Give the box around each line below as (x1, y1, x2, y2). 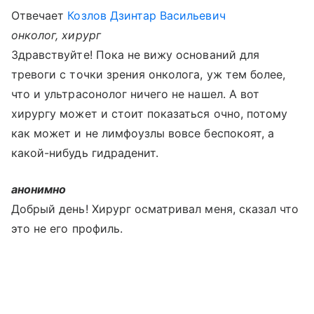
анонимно (11, 182, 67, 196)
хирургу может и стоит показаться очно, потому (11, 107, 288, 121)
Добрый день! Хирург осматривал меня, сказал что (11, 202, 299, 216)
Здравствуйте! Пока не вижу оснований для (11, 48, 259, 62)
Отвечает (11, 8, 68, 22)
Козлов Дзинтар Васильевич (67, 8, 226, 22)
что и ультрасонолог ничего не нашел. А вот (11, 87, 260, 101)
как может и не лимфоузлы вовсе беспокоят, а (11, 126, 275, 140)
